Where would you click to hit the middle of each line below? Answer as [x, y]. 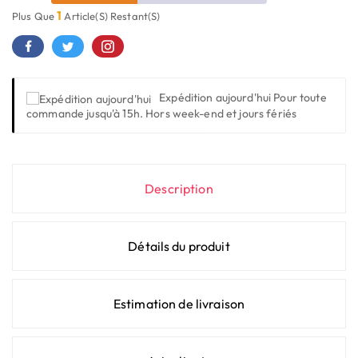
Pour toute [300, 98]
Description [179, 188]
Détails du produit [179, 246]
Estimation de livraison [179, 303]
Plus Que [35, 16]
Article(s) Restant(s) [111, 16]
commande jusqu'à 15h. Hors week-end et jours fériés [162, 113]
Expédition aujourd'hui [217, 98]
